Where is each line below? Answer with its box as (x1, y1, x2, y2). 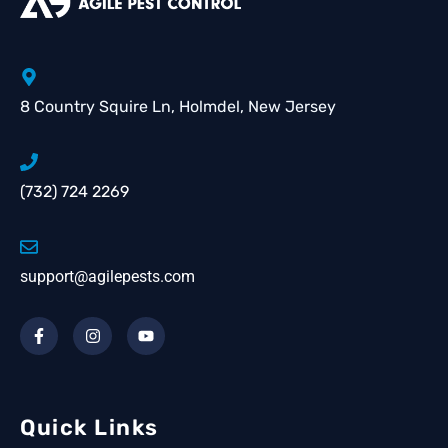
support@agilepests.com (20, 266, 195, 286)
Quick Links (20, 414, 159, 442)
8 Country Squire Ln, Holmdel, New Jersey (20, 96, 336, 116)
